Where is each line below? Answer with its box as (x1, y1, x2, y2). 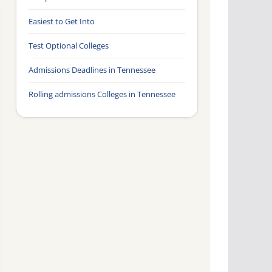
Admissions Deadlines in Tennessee (29, 64, 155, 76)
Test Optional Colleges (29, 40, 109, 52)
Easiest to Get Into (29, 16, 95, 27)
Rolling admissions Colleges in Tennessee (29, 89, 175, 100)
